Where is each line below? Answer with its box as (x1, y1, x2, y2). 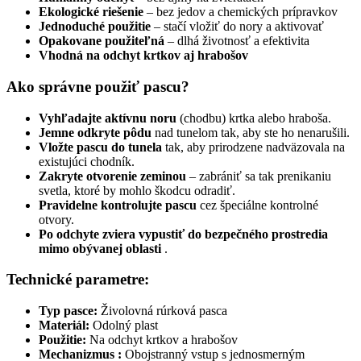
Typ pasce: (39, 304, 98, 317)
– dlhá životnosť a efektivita (164, 34, 309, 48)
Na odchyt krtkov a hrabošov (86, 333, 238, 346)
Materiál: (39, 318, 89, 332)
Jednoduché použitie (39, 19, 151, 34)
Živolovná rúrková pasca (98, 304, 227, 317)
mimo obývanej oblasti (39, 241, 161, 255)
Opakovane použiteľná (39, 34, 164, 48)
